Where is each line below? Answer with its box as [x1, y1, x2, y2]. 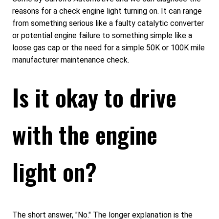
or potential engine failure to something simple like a [12, 31, 192, 41]
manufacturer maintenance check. [12, 55, 129, 65]
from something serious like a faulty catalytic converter [12, 19, 204, 28]
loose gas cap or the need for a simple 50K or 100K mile [12, 43, 205, 53]
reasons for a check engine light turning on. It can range [12, 6, 202, 16]
